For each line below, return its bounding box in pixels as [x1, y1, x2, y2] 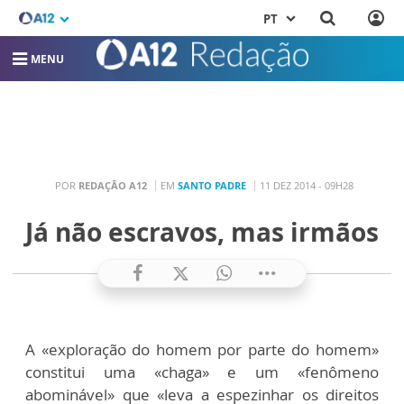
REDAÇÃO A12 [78, 178, 147, 192]
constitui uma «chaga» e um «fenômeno [25, 362, 379, 383]
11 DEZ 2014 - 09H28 [260, 178, 353, 192]
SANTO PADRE [178, 178, 246, 192]
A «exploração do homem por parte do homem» [25, 339, 379, 361]
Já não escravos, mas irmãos [25, 215, 379, 250]
